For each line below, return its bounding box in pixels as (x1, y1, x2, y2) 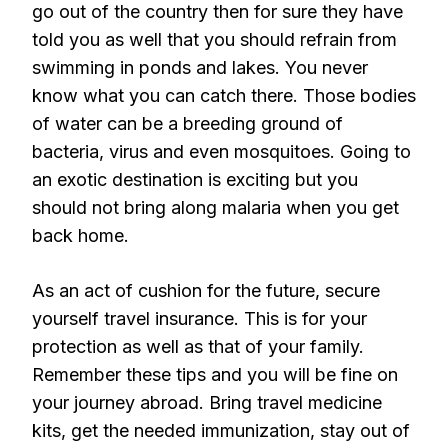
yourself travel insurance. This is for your (32, 308, 367, 329)
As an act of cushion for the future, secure (32, 280, 380, 301)
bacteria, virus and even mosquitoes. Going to (32, 141, 411, 162)
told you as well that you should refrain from (32, 29, 397, 50)
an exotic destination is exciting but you (32, 169, 358, 190)
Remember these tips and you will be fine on (32, 364, 398, 385)
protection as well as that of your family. (32, 336, 364, 357)
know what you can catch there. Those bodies (32, 85, 416, 106)
